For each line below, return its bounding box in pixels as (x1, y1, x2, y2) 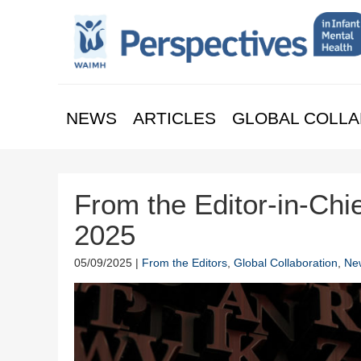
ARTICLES (133, 108, 216, 127)
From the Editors (142, 255, 227, 269)
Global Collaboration (234, 255, 338, 269)
